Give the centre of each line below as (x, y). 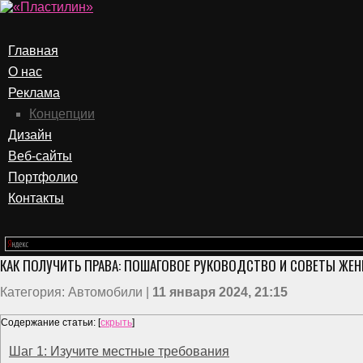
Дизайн (30, 135)
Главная (33, 51)
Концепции (62, 114)
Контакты (36, 198)
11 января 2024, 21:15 (220, 292)
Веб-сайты (40, 156)
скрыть (116, 322)
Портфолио (43, 177)
